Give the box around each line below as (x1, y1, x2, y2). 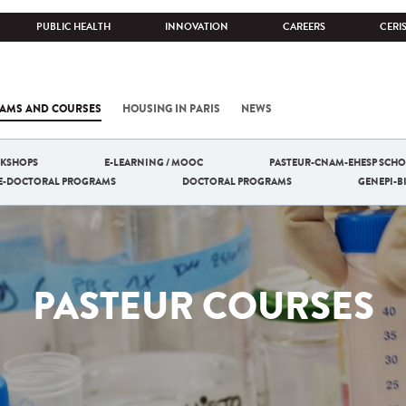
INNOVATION (165, 20, 228, 34)
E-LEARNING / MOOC (104, 155, 203, 169)
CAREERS (283, 20, 325, 34)
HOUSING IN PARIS (122, 101, 220, 117)
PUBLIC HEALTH (36, 20, 111, 34)
